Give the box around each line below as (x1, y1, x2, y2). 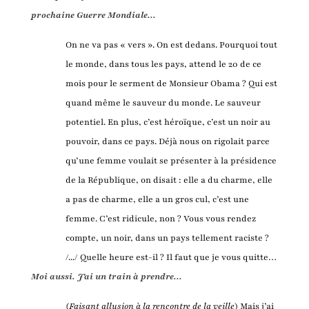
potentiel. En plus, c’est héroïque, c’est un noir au (65, 116, 270, 128)
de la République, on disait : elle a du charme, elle (65, 174, 272, 186)
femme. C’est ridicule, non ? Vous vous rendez (65, 212, 256, 224)
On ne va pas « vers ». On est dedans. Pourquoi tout (65, 39, 277, 50)
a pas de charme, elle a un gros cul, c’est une (65, 193, 249, 205)
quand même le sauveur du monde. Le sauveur (65, 97, 261, 108)
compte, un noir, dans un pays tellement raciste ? (65, 232, 269, 243)
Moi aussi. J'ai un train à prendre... (30, 270, 182, 282)
